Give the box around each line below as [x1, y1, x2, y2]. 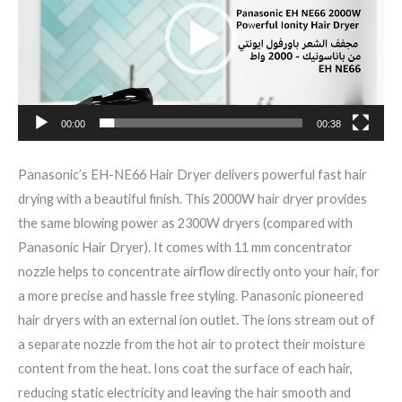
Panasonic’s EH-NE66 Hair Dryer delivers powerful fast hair [18, 166, 367, 182]
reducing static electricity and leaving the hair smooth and [18, 384, 351, 400]
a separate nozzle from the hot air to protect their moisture [18, 336, 365, 352]
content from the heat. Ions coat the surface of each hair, [18, 360, 353, 376]
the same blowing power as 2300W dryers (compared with [18, 214, 353, 231]
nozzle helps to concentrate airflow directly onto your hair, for [18, 263, 380, 279]
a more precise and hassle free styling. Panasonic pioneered [18, 287, 363, 303]
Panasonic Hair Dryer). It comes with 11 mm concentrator [18, 239, 353, 255]
